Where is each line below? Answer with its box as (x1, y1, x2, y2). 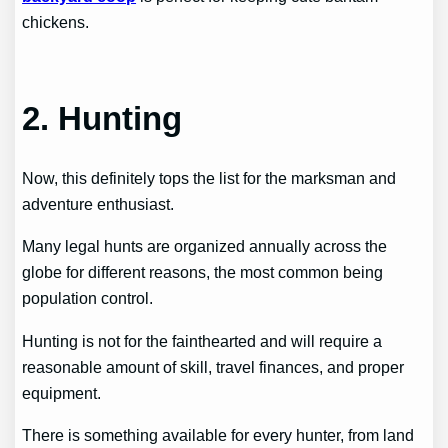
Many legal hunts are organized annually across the (22, 237, 388, 256)
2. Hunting (22, 99, 183, 137)
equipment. (22, 383, 110, 402)
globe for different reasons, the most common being (22, 263, 384, 282)
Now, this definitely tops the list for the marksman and (22, 168, 397, 187)
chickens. (22, 13, 90, 32)
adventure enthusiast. (22, 194, 175, 213)
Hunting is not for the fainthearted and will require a (22, 331, 383, 350)
